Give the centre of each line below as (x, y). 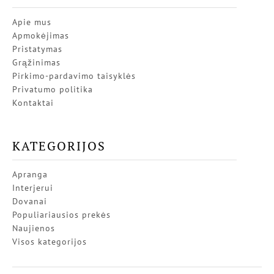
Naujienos (34, 228)
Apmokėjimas (41, 36)
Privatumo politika (53, 90)
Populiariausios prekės (61, 215)
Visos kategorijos (50, 242)
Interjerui (33, 188)
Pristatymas (37, 49)
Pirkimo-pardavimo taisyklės (74, 76)
